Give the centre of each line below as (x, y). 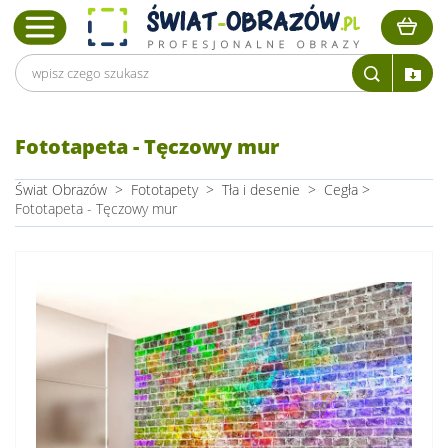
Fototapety (164, 189)
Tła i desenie (261, 189)
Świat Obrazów (61, 189)
